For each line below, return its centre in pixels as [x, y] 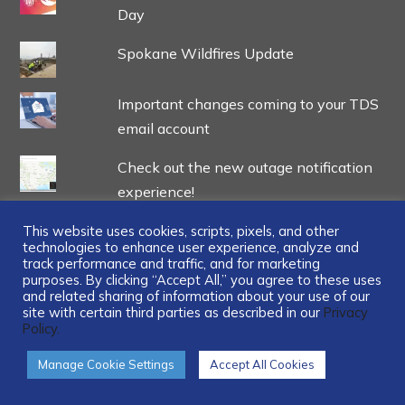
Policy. [41, 329]
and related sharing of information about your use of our [196, 296]
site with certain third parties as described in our [173, 312]
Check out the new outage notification [245, 168]
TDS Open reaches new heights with [241, 231]
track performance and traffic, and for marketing [171, 264]
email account [163, 129]
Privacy [346, 312]
